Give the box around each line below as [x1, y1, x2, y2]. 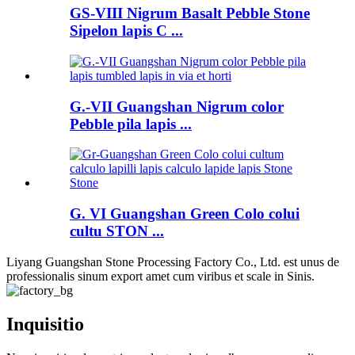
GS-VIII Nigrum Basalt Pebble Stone [70, 5, 310, 22]
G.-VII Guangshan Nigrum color [70, 97, 284, 115]
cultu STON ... [70, 223, 164, 240]
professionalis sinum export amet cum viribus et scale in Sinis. [6, 269, 315, 283]
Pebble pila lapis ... [70, 115, 192, 132]
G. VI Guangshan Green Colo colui [70, 205, 300, 223]
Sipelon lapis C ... [70, 22, 183, 40]
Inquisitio [6, 313, 84, 334]
